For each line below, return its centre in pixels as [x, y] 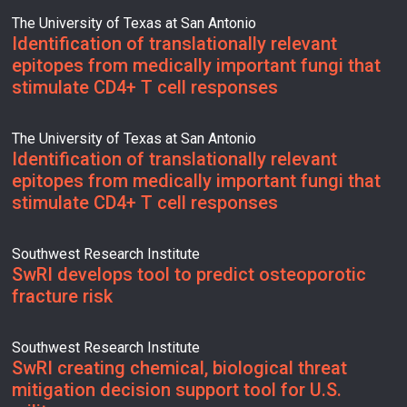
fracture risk [63, 297]
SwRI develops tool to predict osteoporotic [189, 275]
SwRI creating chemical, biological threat [180, 368]
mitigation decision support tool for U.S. [177, 390]
